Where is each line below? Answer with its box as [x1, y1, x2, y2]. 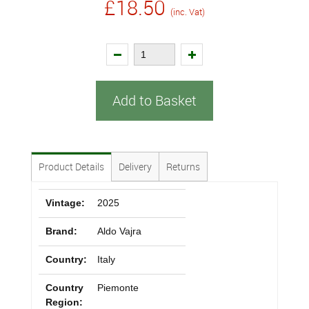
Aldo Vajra [97, 226, 141, 237]
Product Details [39, 160, 104, 173]
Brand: [46, 226, 77, 237]
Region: [46, 297, 83, 308]
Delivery [119, 160, 152, 173]
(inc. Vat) [170, 6, 205, 18]
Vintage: [46, 197, 85, 208]
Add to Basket [112, 91, 197, 110]
